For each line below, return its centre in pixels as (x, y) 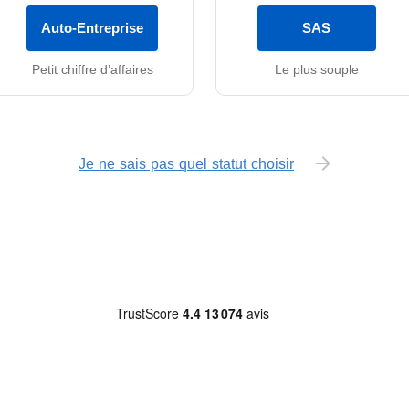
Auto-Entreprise (93, 28)
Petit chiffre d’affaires (92, 69)
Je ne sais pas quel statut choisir (186, 163)
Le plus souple (316, 69)
